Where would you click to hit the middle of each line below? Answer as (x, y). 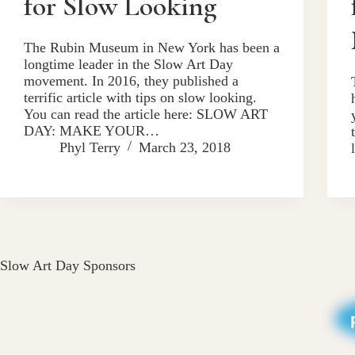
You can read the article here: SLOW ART (146, 114)
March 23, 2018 (185, 147)
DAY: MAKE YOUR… (92, 130)
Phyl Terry (90, 147)
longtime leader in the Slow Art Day (128, 64)
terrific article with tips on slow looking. (140, 97)
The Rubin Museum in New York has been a (152, 47)
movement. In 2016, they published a (131, 80)
